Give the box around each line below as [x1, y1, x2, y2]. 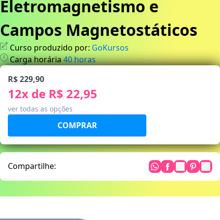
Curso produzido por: [10, 42, 90, 53]
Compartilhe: [8, 160, 56, 171]
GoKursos [92, 42, 129, 53]
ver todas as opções [8, 104, 73, 113]
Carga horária [10, 54, 61, 65]
